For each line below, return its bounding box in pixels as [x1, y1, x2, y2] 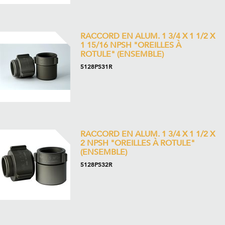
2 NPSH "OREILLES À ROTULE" [80, 138, 195, 149]
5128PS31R [80, 63, 112, 71]
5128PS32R [80, 161, 112, 169]
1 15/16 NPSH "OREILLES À [80, 40, 181, 51]
